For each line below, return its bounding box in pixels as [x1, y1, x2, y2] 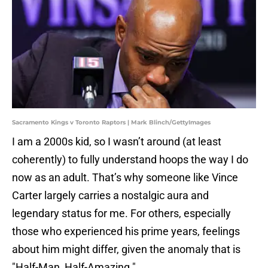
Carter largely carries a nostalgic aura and [12, 189, 209, 202]
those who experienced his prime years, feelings [12, 225, 240, 238]
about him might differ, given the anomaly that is [12, 243, 240, 256]
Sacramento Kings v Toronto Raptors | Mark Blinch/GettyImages [12, 118, 211, 127]
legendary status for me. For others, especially [12, 207, 231, 220]
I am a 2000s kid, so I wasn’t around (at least [12, 135, 221, 148]
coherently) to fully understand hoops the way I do [12, 153, 248, 166]
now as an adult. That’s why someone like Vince [12, 171, 238, 184]
